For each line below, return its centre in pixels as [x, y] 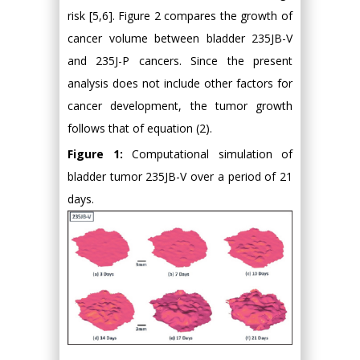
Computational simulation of [212, 153]
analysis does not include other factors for [180, 83]
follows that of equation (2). [140, 128]
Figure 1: [100, 153]
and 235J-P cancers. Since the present [180, 60]
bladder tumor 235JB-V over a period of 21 [180, 176]
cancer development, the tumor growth [180, 105]
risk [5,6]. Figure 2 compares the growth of [180, 15]
